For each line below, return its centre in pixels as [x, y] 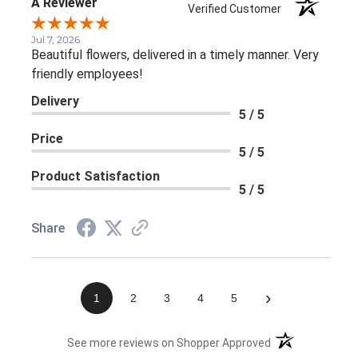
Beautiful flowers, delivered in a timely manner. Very [175, 54]
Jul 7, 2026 [56, 39]
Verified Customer [239, 8]
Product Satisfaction [95, 176]
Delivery [55, 101]
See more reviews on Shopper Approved [169, 342]
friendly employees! [87, 74]
